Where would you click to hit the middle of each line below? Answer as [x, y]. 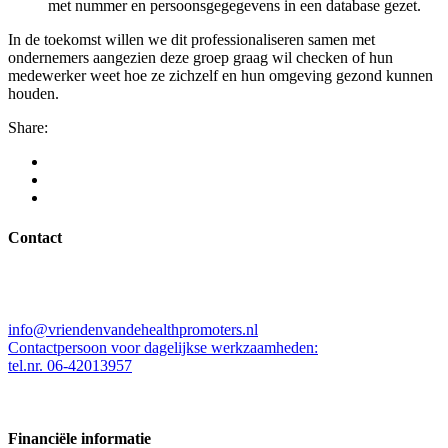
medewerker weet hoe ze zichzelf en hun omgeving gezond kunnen [220, 76]
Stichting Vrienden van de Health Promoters [115, 277]
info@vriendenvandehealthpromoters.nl [133, 329]
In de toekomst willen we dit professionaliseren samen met [191, 40]
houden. [33, 94]
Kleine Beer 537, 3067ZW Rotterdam [98, 289]
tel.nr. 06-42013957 [70, 365]
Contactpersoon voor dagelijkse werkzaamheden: [163, 347]
